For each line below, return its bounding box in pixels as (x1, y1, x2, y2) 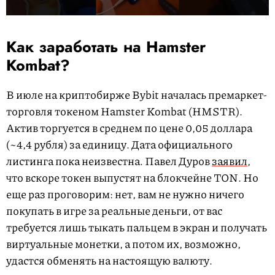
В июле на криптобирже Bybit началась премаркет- (6, 86, 267, 103)
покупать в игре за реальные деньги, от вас (6, 202, 222, 219)
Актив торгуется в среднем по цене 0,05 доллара (6, 119, 252, 136)
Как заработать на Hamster (6, 35, 206, 58)
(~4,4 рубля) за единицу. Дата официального (6, 136, 233, 152)
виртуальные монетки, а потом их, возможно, (6, 235, 241, 252)
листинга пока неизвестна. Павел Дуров (6, 152, 212, 169)
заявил (212, 152, 247, 169)
